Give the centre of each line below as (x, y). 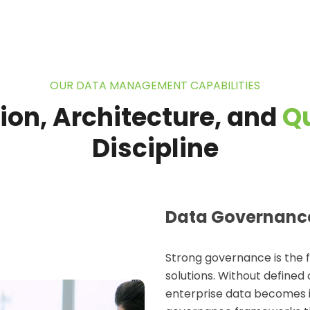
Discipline (155, 148)
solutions (189, 276)
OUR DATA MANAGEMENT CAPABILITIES (155, 85)
